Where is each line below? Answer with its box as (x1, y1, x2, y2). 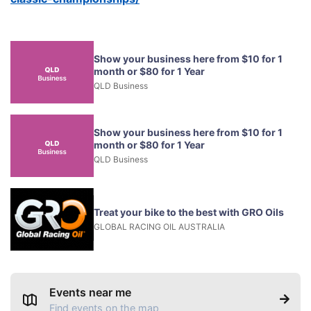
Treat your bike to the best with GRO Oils (94, 205, 284, 218)
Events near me (49, 285, 131, 299)
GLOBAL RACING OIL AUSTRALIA (94, 221, 225, 232)
